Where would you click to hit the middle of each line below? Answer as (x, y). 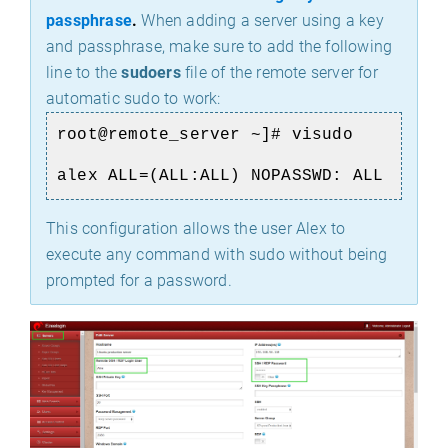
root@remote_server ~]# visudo (210, 135)
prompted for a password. (141, 280)
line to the (84, 72)
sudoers (151, 72)
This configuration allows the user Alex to (196, 228)
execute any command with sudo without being (217, 254)
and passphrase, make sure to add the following (219, 46)
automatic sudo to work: (135, 98)
